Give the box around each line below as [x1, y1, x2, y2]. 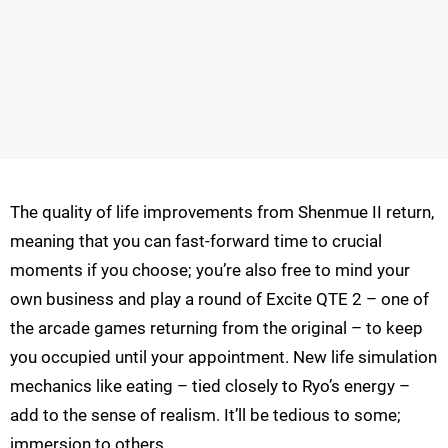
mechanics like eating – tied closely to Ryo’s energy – [10, 376, 410, 397]
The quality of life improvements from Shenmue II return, [10, 202, 434, 223]
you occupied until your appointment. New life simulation [10, 347, 437, 368]
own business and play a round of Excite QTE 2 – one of [10, 289, 429, 310]
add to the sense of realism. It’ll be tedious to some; [10, 405, 401, 426]
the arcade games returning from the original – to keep [10, 318, 423, 339]
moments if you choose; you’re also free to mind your [10, 260, 410, 281]
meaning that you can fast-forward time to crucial [10, 231, 382, 252]
